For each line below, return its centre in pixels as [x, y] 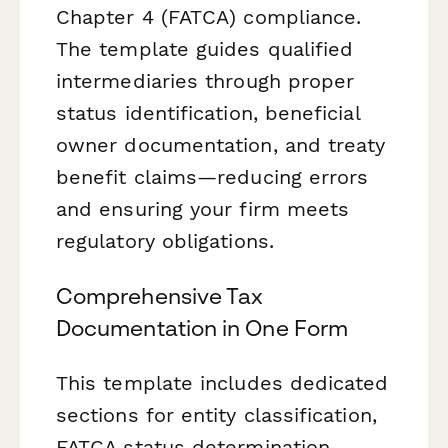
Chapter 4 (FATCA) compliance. [209, 16]
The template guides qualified [205, 48]
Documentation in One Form [202, 327]
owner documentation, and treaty [221, 144]
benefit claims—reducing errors [212, 176]
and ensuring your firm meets [203, 208]
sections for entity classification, [216, 415]
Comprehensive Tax [160, 295]
